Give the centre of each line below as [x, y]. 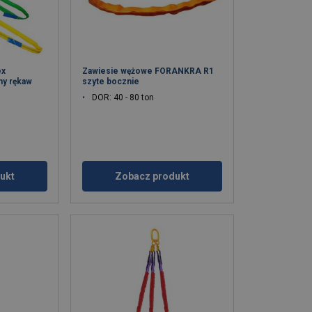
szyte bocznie [111, 81]
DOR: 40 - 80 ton [123, 97]
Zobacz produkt [153, 176]
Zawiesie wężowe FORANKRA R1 [148, 71]
